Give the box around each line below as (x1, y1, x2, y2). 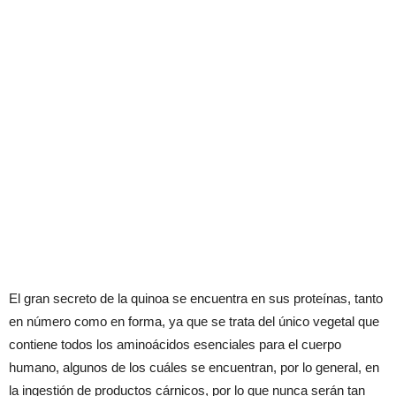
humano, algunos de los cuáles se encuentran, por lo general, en (9, 360, 379, 375)
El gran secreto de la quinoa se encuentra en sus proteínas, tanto (9, 291, 383, 306)
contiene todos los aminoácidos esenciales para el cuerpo (9, 337, 341, 352)
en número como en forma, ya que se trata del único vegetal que (9, 314, 379, 329)
